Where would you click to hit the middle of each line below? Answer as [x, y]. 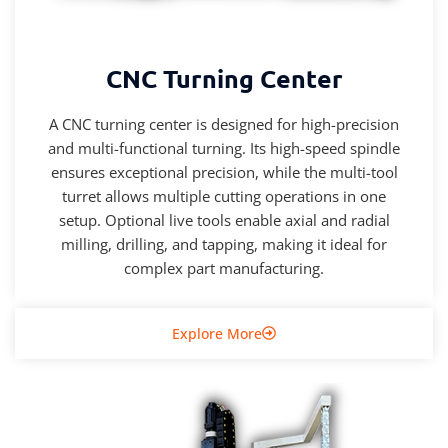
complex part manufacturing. [224, 267]
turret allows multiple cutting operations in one [224, 195]
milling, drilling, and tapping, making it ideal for [224, 243]
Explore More [217, 333]
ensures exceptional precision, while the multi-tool [224, 171]
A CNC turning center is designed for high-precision [224, 123]
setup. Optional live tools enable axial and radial [224, 219]
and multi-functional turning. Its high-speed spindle [224, 147]
